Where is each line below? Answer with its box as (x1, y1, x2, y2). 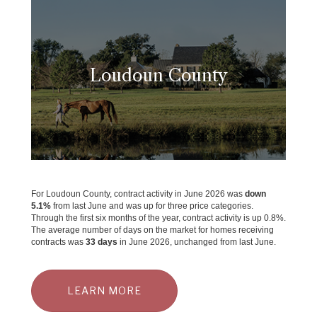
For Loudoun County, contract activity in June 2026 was (31, 188, 245, 199)
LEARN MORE (67, 284, 142, 296)
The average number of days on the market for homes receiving (31, 224, 274, 235)
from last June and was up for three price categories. (51, 200, 253, 211)
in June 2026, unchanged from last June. (117, 236, 276, 247)
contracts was (31, 236, 86, 247)
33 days (86, 236, 117, 247)
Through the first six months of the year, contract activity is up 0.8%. (31, 212, 286, 223)
